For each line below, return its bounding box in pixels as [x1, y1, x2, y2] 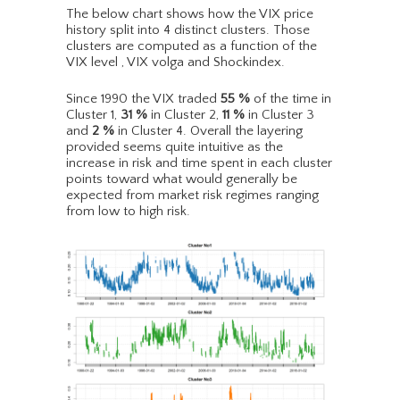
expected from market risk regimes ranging [66, 187, 319, 204]
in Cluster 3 [245, 107, 314, 123]
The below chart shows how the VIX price [66, 6, 313, 22]
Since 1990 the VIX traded [66, 91, 221, 107]
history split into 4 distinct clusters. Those [66, 22, 310, 38]
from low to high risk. [66, 204, 190, 220]
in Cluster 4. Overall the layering [114, 123, 303, 139]
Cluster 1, [66, 107, 121, 123]
